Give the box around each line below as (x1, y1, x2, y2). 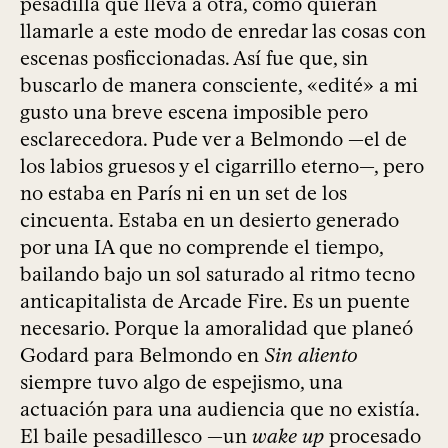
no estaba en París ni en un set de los (20, 181, 347, 206)
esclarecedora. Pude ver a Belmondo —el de (20, 127, 407, 152)
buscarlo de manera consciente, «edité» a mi (20, 73, 418, 98)
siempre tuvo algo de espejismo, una (20, 370, 343, 395)
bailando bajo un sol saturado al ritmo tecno (20, 262, 415, 287)
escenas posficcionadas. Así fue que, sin (20, 46, 368, 71)
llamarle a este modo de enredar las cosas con (20, 19, 426, 44)
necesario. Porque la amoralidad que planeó (20, 316, 413, 341)
